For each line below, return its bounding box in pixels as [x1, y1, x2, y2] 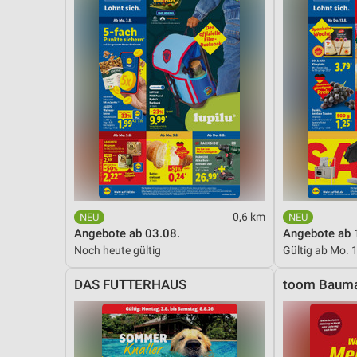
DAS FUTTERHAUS [74, 277, 186, 292]
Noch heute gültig [74, 243, 161, 257]
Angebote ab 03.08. [74, 226, 180, 241]
